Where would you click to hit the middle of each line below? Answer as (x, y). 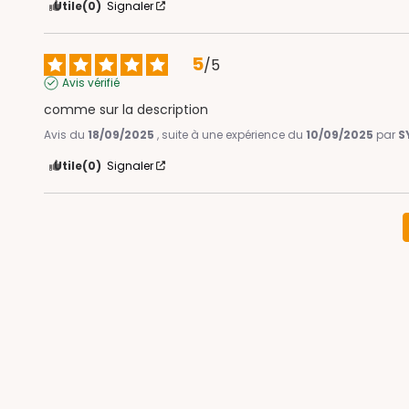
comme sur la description (126, 109)
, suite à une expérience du (232, 134)
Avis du (66, 134)
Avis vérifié (91, 82)
